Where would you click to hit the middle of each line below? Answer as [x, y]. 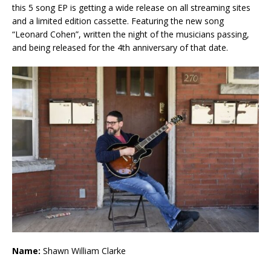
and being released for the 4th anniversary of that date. [120, 48]
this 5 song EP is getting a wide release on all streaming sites [131, 8]
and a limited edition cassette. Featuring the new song [118, 21]
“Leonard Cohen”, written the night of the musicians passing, [131, 34]
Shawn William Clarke [83, 250]
